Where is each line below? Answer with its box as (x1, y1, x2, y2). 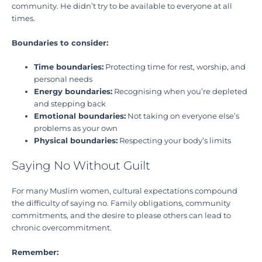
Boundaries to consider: (12, 38, 108, 47)
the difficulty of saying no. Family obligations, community (12, 199, 230, 208)
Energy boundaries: (34, 87, 113, 96)
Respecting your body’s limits (118, 136, 232, 145)
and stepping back (34, 99, 106, 108)
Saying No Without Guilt (12, 158, 150, 173)
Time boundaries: (34, 62, 104, 71)
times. (12, 14, 35, 23)
